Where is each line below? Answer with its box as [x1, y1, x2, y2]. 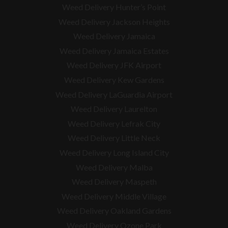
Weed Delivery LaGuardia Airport [55, 89, 173, 99]
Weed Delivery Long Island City [59, 148, 169, 158]
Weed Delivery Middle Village [62, 191, 166, 201]
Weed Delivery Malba [75, 162, 153, 172]
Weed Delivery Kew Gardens [64, 75, 164, 85]
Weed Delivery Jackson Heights [58, 16, 170, 26]
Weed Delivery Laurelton [71, 104, 157, 114]
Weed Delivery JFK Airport [67, 60, 161, 70]
